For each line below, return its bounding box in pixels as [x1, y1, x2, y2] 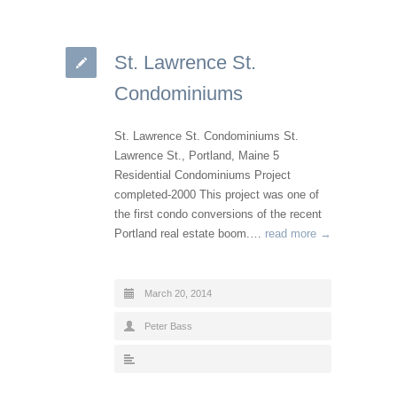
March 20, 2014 [144, 287, 212, 299]
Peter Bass [144, 320, 192, 331]
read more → [265, 226, 331, 240]
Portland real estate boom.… [114, 226, 265, 240]
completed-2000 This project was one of [114, 187, 319, 201]
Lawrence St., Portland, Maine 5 [114, 148, 279, 162]
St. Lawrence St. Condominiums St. [114, 128, 299, 143]
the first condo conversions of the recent [114, 206, 322, 221]
